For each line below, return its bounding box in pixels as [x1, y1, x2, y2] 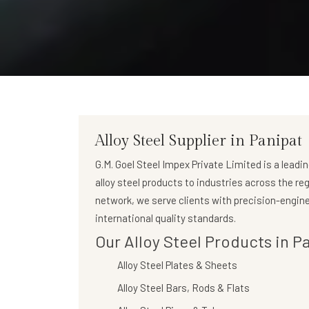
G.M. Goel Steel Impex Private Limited [95, 158, 261, 170]
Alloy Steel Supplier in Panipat [95, 132, 302, 150]
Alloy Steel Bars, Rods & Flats [117, 281, 250, 294]
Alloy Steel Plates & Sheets [117, 259, 237, 271]
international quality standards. [95, 212, 236, 224]
